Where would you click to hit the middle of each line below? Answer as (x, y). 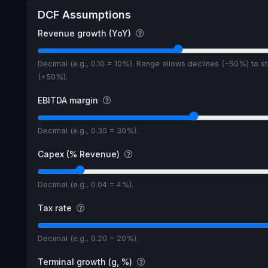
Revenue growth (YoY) (85, 33)
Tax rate (56, 208)
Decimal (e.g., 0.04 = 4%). (85, 184)
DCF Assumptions (84, 14)
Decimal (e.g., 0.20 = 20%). (88, 238)
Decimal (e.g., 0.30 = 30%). (88, 131)
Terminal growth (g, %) (86, 261)
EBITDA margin (69, 100)
